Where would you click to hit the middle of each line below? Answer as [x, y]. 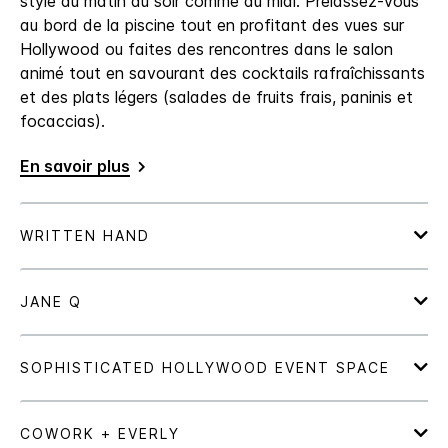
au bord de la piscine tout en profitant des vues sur [212, 24]
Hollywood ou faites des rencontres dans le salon [206, 48]
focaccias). [62, 120]
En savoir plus [75, 165]
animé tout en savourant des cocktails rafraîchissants [222, 72]
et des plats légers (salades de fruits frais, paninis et [216, 96]
